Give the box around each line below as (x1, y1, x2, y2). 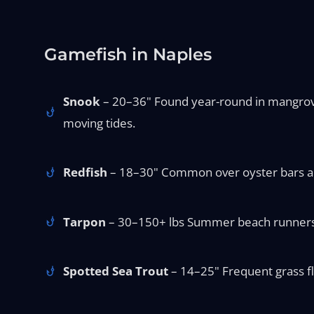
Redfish (63, 164, 108, 181)
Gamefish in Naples (43, 43, 212, 64)
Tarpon (63, 213, 107, 230)
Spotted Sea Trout (63, 263, 169, 280)
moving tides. (63, 114, 136, 131)
